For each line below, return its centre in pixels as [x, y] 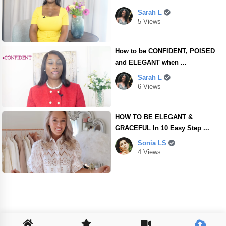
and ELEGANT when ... [151, 63]
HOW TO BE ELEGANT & [154, 117]
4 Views [150, 152]
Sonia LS [153, 143]
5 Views [150, 22]
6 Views [150, 87]
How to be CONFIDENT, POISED [165, 51]
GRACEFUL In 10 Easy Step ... [162, 128]
